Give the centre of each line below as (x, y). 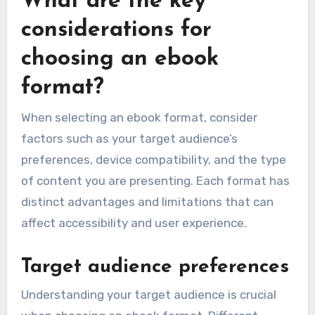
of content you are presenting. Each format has (155, 181)
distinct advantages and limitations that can (147, 202)
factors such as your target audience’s (129, 139)
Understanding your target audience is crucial (148, 295)
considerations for (116, 30)
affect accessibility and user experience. (134, 223)
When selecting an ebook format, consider (139, 118)
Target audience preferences (155, 268)
